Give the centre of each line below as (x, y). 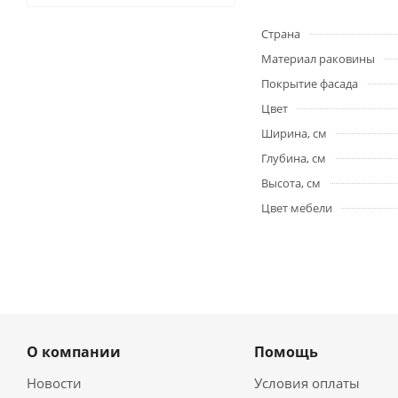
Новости (54, 383)
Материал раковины (318, 59)
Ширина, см (294, 134)
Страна (281, 34)
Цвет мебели (297, 208)
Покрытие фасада (310, 84)
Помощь (286, 352)
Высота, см (291, 183)
